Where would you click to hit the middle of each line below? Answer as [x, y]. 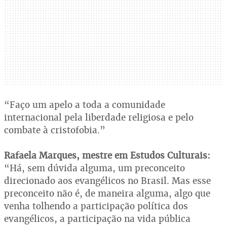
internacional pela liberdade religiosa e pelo [99, 117]
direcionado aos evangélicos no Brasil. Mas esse [107, 180]
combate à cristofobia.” [55, 130]
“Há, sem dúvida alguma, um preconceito [94, 168]
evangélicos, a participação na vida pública [97, 218]
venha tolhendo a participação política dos [96, 206]
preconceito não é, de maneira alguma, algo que [107, 193]
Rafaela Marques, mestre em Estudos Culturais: [107, 155]
